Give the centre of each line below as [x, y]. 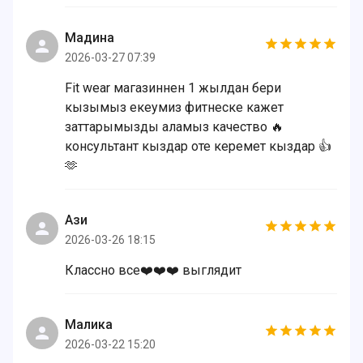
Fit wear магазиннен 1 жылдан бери [173, 88]
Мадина [90, 38]
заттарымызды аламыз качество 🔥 [174, 127]
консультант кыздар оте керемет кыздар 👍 [198, 146]
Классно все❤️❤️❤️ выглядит [153, 270]
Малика [89, 325]
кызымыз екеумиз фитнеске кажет [174, 107]
